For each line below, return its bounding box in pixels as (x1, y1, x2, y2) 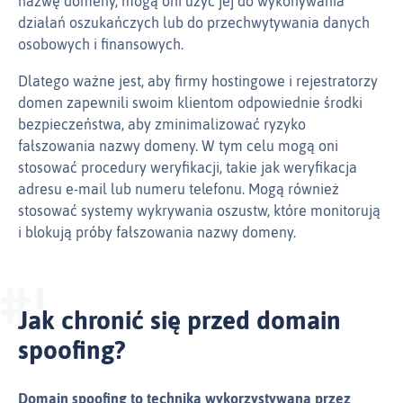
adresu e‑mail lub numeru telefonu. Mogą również (18, 181, 339, 198)
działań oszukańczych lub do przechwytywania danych (18, 14, 370, 31)
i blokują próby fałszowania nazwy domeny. (18, 224, 296, 241)
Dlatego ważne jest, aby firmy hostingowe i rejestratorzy (18, 73, 378, 90)
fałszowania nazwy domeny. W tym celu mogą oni (18, 138, 338, 155)
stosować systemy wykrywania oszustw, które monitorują (18, 202, 381, 219)
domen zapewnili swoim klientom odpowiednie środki (18, 94, 363, 112)
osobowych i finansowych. (18, 36, 184, 53)
